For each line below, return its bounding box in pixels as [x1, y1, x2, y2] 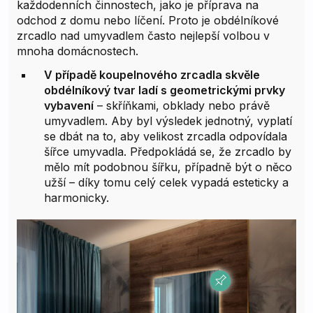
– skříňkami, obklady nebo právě [94, 98, 270, 112]
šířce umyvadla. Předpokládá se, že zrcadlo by [44, 144, 291, 159]
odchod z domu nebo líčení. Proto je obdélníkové [17, 13, 279, 27]
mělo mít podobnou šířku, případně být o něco [44, 159, 292, 174]
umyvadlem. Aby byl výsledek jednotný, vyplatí [44, 113, 292, 128]
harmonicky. [44, 190, 109, 205]
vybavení [44, 98, 94, 112]
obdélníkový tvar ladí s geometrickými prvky [44, 82, 285, 97]
